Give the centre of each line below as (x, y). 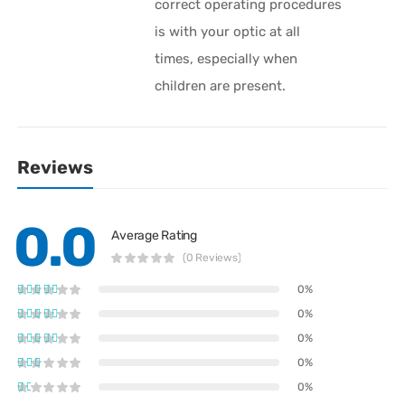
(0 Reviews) (212, 258)
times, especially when (226, 58)
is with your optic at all (228, 31)
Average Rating (154, 236)
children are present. (221, 85)
